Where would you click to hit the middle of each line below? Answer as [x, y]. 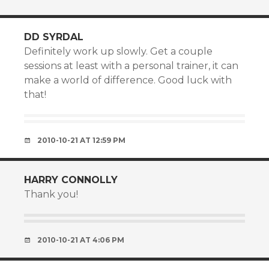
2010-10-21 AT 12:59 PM [81, 140]
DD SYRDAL [54, 37]
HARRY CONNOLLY [71, 180]
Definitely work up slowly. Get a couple [118, 51]
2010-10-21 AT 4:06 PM [81, 240]
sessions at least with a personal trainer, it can [131, 66]
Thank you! [51, 194]
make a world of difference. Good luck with [128, 80]
